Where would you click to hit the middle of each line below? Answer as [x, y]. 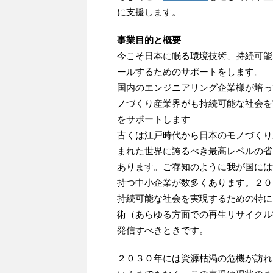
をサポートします [154, 119]
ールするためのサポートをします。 [190, 72]
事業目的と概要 [149, 40]
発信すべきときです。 [163, 230]
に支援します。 [149, 12]
